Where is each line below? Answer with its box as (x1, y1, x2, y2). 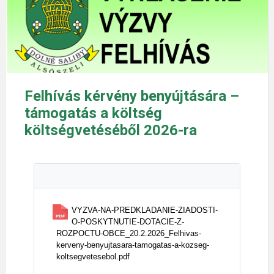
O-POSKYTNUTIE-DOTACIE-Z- (72, 217, 184, 226)
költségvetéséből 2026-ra (24, 121, 197, 139)
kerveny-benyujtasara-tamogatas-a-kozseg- (56, 240, 209, 250)
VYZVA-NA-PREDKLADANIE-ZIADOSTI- (72, 205, 218, 215)
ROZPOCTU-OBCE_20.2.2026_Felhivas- (56, 228, 201, 238)
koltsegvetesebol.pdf (56, 251, 130, 261)
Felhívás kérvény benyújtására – (24, 87, 239, 105)
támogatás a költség (24, 104, 162, 122)
